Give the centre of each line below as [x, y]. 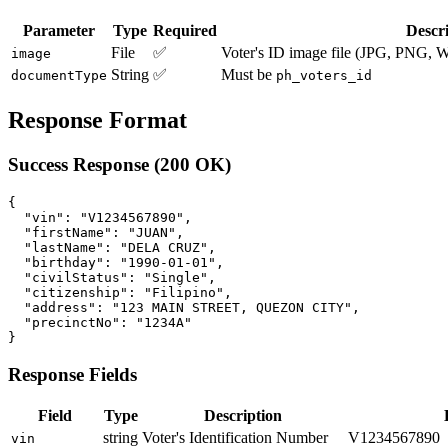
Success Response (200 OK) [119, 165]
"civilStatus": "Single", [112, 277]
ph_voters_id [324, 76]
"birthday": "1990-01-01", [116, 262]
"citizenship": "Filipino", [120, 292]
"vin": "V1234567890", [100, 217]
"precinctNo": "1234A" [100, 322]
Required [185, 31]
